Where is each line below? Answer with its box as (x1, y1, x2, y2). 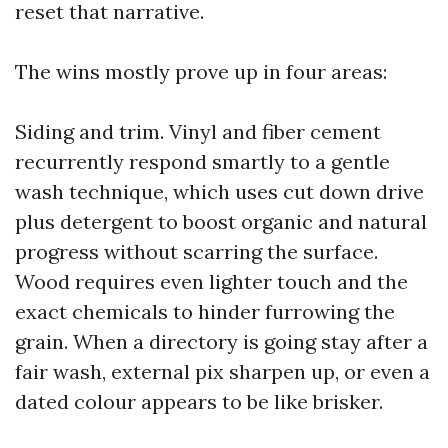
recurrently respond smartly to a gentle (15, 149, 390, 174)
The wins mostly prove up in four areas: (15, 59, 387, 84)
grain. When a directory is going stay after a (15, 329, 428, 354)
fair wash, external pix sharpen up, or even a (15, 359, 430, 384)
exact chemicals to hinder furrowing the (15, 299, 395, 324)
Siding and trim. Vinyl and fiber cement (15, 119, 381, 144)
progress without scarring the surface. (15, 239, 378, 264)
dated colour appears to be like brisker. (15, 389, 383, 414)
